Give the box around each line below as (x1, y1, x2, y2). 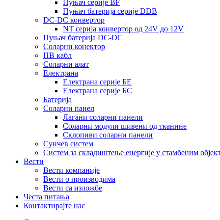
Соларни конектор (43, 42, 105, 51)
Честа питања (24, 192, 69, 201)
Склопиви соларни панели (63, 131, 153, 139)
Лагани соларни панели (63, 113, 143, 121)
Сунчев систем (43, 139, 93, 148)
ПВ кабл (43, 51, 72, 59)
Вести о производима (43, 175, 115, 183)
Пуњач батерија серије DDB (63, 7, 157, 15)
